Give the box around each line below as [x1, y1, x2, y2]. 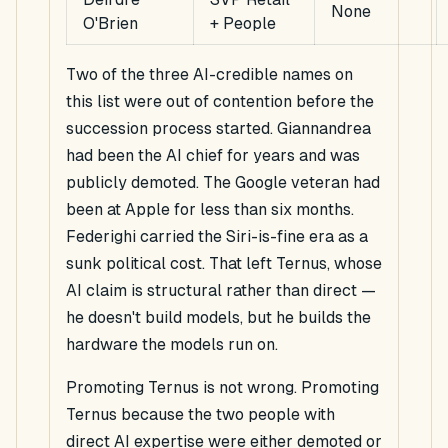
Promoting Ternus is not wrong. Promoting [66, 378, 379, 398]
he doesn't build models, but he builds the [66, 308, 371, 328]
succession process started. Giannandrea [66, 119, 371, 139]
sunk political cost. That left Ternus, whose [66, 254, 382, 274]
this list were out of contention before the [66, 92, 374, 112]
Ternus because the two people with [66, 405, 335, 425]
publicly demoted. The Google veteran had [66, 173, 380, 193]
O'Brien [83, 14, 138, 34]
